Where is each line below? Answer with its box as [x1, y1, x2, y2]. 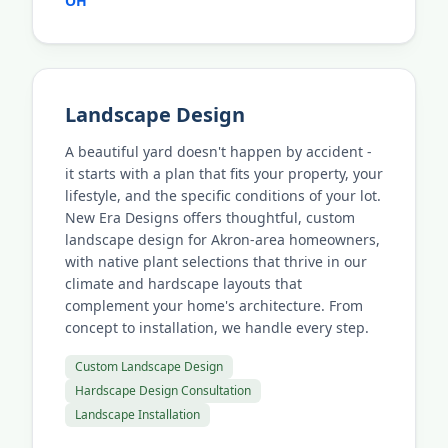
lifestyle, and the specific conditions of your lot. [65, 186, 381, 205]
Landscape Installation [75, 406, 200, 423]
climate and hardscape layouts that [65, 274, 302, 293]
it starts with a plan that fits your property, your [65, 164, 383, 183]
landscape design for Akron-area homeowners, [65, 230, 380, 249]
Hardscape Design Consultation [75, 382, 251, 399]
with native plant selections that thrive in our [65, 252, 367, 271]
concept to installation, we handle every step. [65, 318, 369, 337]
